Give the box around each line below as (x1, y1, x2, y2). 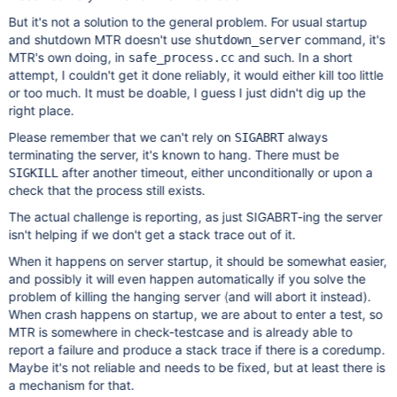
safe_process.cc (128, 51, 235, 65)
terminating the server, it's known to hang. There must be (8, 147, 339, 162)
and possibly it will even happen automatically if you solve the (8, 271, 366, 286)
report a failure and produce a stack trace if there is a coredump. (8, 342, 385, 357)
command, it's (300, 32, 385, 47)
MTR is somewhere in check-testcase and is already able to (8, 324, 353, 339)
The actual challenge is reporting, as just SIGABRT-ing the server (8, 209, 383, 224)
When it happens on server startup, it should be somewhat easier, (8, 253, 387, 269)
